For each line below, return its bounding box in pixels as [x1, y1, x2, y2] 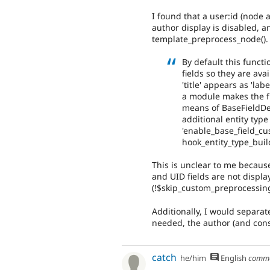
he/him [180, 253, 207, 264]
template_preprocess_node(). [152, 33, 268, 45]
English [218, 253, 246, 264]
